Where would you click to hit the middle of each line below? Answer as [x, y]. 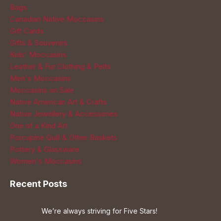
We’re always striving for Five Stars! [99, 211]
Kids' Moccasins [38, 55]
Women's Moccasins [46, 161]
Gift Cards [27, 31]
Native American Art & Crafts [58, 102]
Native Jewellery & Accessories [64, 114]
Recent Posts [38, 184]
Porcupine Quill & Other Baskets [64, 137]
